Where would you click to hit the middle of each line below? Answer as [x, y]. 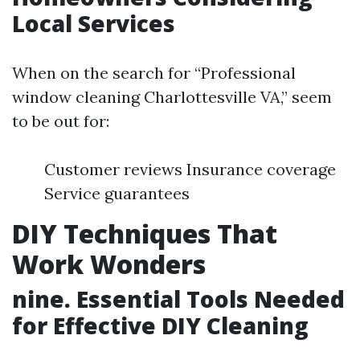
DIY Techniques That [145, 233]
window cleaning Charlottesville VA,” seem [172, 97]
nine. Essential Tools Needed [178, 299]
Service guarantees [117, 193]
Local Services [94, 23]
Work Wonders [109, 264]
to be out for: [61, 121]
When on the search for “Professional [154, 73]
